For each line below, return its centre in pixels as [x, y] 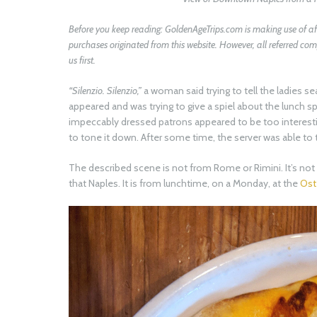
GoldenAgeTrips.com [204, 29]
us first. [83, 60]
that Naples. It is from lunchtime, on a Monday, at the [184, 184]
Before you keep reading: [117, 29]
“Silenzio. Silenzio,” [105, 91]
